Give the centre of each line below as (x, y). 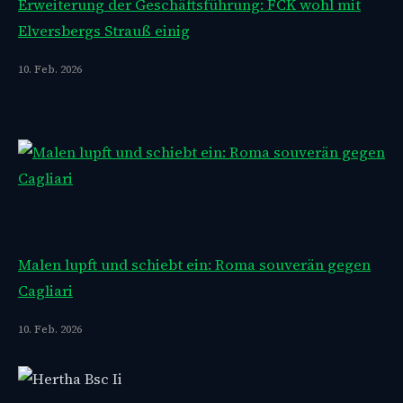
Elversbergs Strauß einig (104, 31)
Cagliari (45, 291)
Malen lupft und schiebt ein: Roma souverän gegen (194, 264)
